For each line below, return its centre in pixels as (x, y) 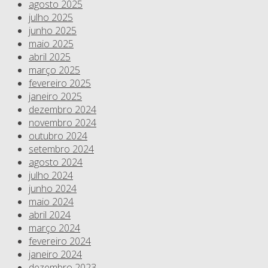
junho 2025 (53, 31)
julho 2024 (51, 176)
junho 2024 (53, 189)
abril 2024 (50, 215)
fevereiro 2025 (60, 83)
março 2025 (54, 70)
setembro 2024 (61, 149)
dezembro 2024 (63, 110)
